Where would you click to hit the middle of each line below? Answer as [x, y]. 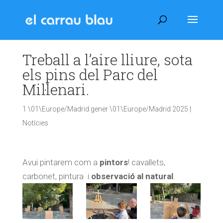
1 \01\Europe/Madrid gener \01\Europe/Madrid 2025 [105, 109]
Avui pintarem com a [61, 162]
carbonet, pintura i [56, 176]
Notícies [35, 123]
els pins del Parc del [90, 74]
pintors [113, 162]
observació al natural [132, 176]
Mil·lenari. [56, 89]
